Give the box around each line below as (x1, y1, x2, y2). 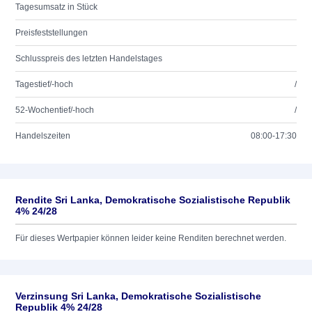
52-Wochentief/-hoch (15, 105, 94, 115)
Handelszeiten (15, 131, 70, 141)
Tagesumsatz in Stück (15, 2, 97, 12)
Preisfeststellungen (15, 28, 88, 38)
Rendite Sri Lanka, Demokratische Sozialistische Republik (15, 194, 290, 205)
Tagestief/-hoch (15, 79, 73, 89)
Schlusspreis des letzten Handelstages (15, 54, 162, 63)
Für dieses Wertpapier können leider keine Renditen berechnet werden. (15, 233, 286, 243)
